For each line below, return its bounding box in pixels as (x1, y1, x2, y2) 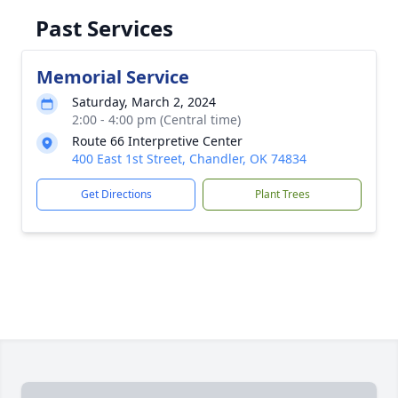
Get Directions (80, 187, 152, 202)
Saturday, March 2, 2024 (72, 93, 216, 110)
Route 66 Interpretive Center (72, 132, 243, 149)
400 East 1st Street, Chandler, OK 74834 (72, 150, 306, 167)
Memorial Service (36, 65, 189, 89)
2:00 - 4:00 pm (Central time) (72, 111, 241, 128)
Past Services (36, 13, 173, 43)
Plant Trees (254, 187, 310, 202)
